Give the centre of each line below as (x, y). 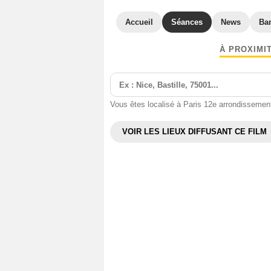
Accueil (139, 22)
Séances (187, 22)
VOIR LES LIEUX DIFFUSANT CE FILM (194, 132)
